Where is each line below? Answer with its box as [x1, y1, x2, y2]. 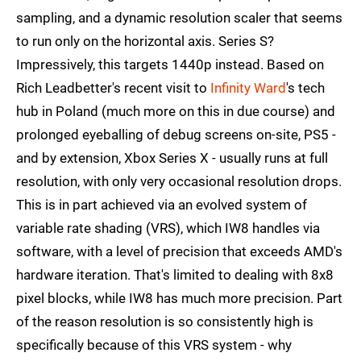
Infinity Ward [210, 80, 286, 97]
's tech [286, 80, 325, 97]
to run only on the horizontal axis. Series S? [16, 33, 274, 50]
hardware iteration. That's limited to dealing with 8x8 [16, 267, 334, 284]
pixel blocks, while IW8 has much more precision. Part [16, 290, 342, 307]
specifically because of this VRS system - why [16, 337, 292, 354]
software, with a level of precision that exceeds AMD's [16, 243, 342, 260]
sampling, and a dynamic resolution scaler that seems [16, 10, 342, 27]
